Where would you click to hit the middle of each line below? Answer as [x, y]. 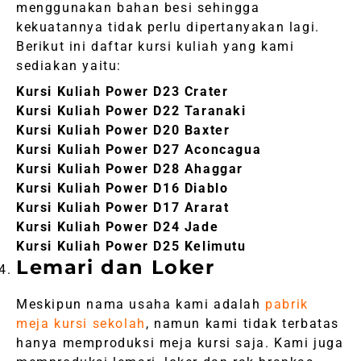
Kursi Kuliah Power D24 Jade [118, 227]
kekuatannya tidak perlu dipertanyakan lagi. [168, 27]
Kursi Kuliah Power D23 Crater [122, 92]
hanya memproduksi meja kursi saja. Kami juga [180, 343]
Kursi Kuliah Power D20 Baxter [123, 131]
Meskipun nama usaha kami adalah [141, 305]
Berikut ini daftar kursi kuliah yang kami [156, 47]
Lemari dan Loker [116, 268]
